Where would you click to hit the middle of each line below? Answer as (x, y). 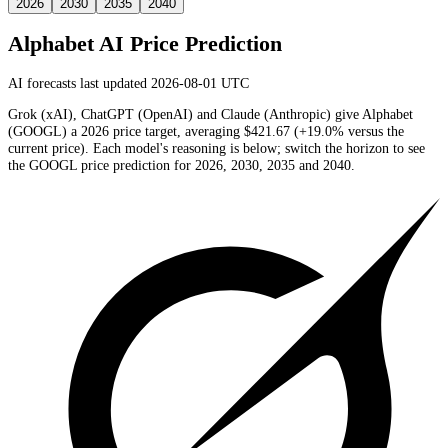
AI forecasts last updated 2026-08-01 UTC (128, 82)
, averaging (210, 131)
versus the (374, 131)
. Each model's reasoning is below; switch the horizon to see (255, 148)
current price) (46, 148)
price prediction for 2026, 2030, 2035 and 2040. (216, 165)
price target (143, 131)
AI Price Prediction (188, 44)
